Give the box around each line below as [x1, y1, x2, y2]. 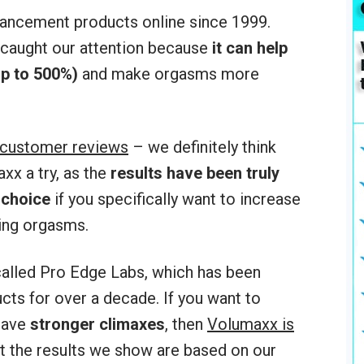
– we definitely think [128, 137, 276, 158]
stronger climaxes [30, 314, 165, 335]
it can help [212, 38, 288, 58]
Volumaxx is [207, 314, 294, 335]
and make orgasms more [78, 64, 259, 84]
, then [165, 314, 207, 335]
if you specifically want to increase [50, 189, 301, 210]
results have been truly [110, 163, 279, 184]
